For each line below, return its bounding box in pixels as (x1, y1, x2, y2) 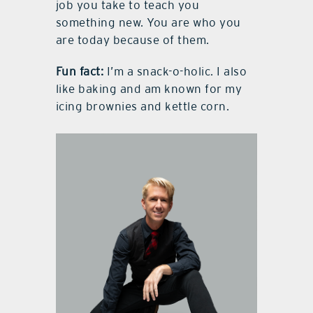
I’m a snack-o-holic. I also (103, 64, 247, 79)
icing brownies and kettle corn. (55, 99, 230, 114)
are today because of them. (55, 33, 210, 48)
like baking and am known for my (55, 82, 242, 96)
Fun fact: (55, 64, 104, 79)
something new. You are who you (55, 15, 241, 30)
